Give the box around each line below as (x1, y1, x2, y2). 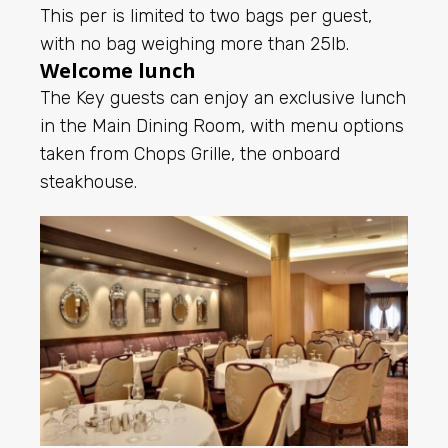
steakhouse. (40, 171, 137, 194)
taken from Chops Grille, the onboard (40, 143, 340, 166)
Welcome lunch (40, 57, 196, 85)
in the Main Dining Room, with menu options (40, 115, 404, 138)
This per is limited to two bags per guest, (40, 5, 372, 28)
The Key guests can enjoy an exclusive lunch (40, 87, 406, 110)
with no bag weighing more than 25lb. (40, 33, 349, 56)
